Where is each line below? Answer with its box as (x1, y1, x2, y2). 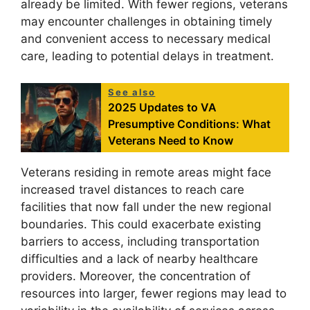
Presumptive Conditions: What (108, 116, 271, 131)
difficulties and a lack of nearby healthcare (21, 251, 258, 266)
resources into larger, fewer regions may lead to (21, 286, 286, 300)
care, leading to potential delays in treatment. (21, 49, 274, 63)
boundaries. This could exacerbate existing (21, 217, 261, 231)
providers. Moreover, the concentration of (21, 268, 250, 283)
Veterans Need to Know (108, 133, 234, 147)
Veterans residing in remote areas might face (21, 165, 271, 179)
